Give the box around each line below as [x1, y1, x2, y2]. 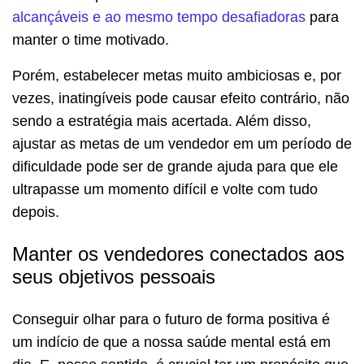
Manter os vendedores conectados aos [12, 243, 344, 266]
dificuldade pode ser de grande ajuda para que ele [12, 158, 338, 175]
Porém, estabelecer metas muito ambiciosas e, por [12, 67, 341, 84]
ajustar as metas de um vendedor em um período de [12, 136, 352, 153]
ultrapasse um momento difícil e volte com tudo [12, 181, 318, 198]
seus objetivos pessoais [12, 266, 215, 288]
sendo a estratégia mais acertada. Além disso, [12, 113, 311, 130]
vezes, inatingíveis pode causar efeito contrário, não [12, 90, 349, 107]
